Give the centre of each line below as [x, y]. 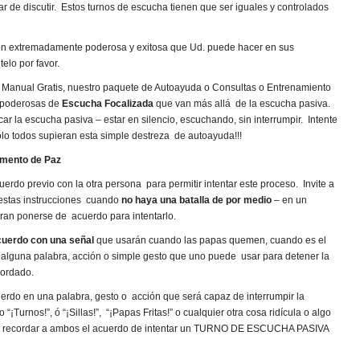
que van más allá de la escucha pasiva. [242, 104]
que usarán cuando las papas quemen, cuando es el [210, 240]
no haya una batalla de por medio [198, 200]
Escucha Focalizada [108, 104]
